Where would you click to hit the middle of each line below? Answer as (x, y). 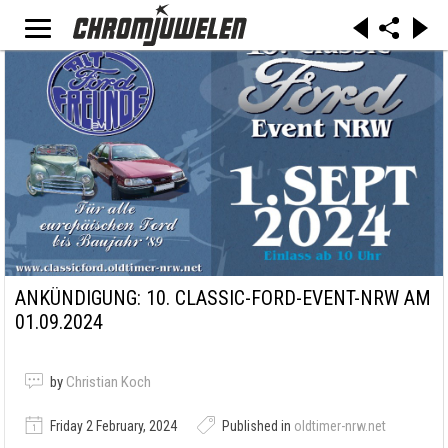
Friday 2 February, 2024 (112, 426)
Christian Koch (108, 382)
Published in (256, 426)
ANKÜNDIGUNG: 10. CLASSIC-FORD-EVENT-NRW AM (223, 298)
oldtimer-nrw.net (340, 426)
